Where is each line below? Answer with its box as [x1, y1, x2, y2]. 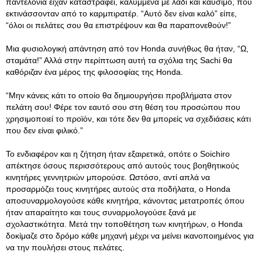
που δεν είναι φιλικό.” [6, 126, 83, 135]
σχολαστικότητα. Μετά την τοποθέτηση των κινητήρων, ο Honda [6, 219, 243, 229]
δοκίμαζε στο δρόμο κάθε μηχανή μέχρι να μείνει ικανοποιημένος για [6, 231, 254, 240]
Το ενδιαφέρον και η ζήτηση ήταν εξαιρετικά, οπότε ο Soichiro [6, 149, 230, 158]
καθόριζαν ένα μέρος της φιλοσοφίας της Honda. [6, 67, 183, 77]
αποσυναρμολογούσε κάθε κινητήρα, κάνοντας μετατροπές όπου [6, 196, 244, 205]
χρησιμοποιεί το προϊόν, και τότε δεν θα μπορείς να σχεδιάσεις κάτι [6, 114, 251, 123]
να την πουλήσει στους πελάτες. [6, 243, 125, 252]
